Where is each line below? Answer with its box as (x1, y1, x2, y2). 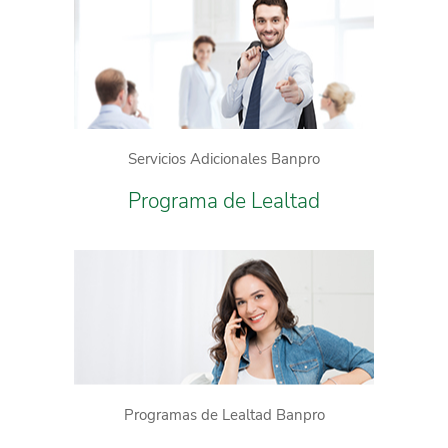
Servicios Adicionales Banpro (128, 149, 320, 170)
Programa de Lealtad (128, 187, 320, 216)
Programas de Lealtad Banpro (123, 404, 325, 425)
